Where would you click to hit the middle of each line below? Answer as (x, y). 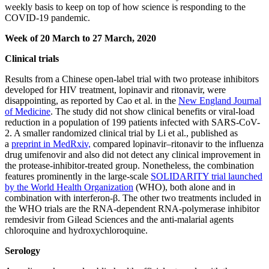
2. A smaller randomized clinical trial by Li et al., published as (121, 133)
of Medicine (28, 112)
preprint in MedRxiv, (51, 144)
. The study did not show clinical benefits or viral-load (153, 112)
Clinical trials (32, 59)
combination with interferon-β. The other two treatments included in (133, 198)
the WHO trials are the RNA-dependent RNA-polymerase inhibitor (132, 209)
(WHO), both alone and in (184, 187)
